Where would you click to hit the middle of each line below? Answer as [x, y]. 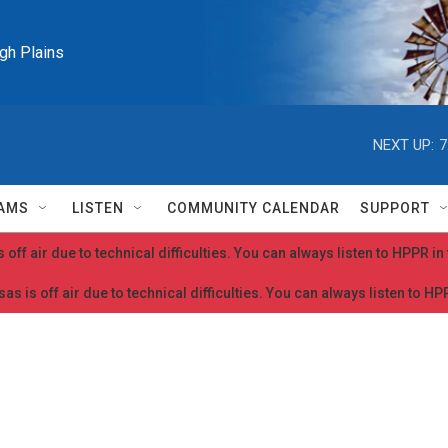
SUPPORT [395, 208]
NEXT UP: [403, 144]
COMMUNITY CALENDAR [253, 208]
